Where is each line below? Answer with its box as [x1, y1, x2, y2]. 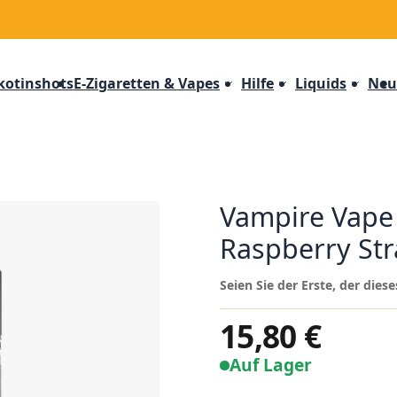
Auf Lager [230, 353, 313, 378]
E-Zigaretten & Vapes [74, 74, 220, 93]
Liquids [295, 74, 346, 93]
